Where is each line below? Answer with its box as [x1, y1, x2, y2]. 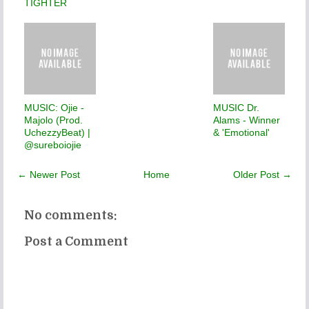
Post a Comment [24, 235, 128, 249]
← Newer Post [17, 168, 80, 180]
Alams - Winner [213, 114, 280, 126]
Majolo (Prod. [24, 114, 83, 126]
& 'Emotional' [213, 126, 270, 138]
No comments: [24, 208, 117, 223]
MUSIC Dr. [213, 101, 259, 113]
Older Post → [233, 168, 292, 180]
